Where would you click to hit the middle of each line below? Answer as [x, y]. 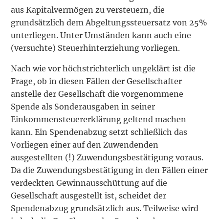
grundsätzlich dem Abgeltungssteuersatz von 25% [109, 23]
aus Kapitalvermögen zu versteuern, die [88, 10]
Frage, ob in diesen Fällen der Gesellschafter [97, 81]
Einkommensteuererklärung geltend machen [99, 120]
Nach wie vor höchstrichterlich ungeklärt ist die [103, 69]
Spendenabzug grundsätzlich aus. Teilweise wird [105, 208]
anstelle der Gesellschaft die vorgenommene [97, 94]
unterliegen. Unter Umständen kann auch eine [101, 35]
